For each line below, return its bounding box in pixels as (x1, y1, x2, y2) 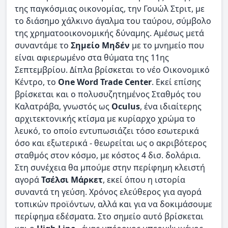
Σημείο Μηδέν (71, 39, 130, 51)
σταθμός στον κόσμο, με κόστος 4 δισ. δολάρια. (15, 149, 201, 161)
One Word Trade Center (58, 76, 152, 88)
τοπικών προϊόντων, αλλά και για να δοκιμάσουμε (15, 198, 212, 210)
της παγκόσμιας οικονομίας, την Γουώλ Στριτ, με (15, 3, 205, 14)
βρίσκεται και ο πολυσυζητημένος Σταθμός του (15, 88, 201, 100)
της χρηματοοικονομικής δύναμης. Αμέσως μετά (15, 27, 204, 39)
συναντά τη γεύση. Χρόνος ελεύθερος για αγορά (15, 186, 202, 197)
